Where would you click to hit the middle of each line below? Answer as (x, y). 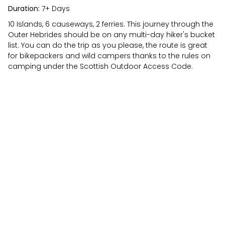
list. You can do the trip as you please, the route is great (108, 45)
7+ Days (55, 8)
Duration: (24, 8)
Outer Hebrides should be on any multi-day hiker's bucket (111, 34)
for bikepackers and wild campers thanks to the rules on (109, 55)
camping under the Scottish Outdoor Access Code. (100, 66)
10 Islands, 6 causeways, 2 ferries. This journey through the (111, 24)
